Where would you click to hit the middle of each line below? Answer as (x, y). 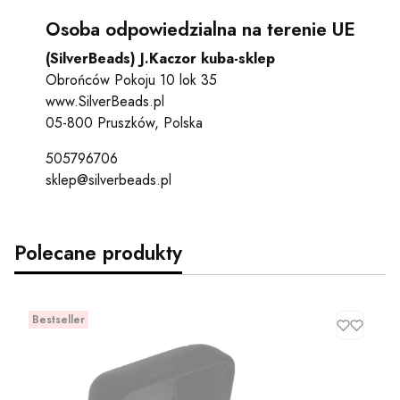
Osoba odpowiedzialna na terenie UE (200, 30)
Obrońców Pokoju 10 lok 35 (131, 80)
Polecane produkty (98, 253)
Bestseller (58, 320)
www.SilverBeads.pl (104, 102)
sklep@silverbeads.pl (108, 180)
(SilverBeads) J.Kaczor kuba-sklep (160, 59)
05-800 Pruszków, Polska (124, 123)
